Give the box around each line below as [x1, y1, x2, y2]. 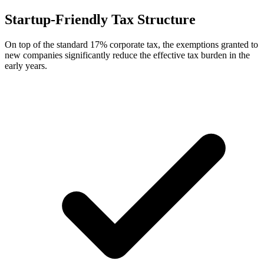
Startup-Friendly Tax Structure [5, 12, 196, 28]
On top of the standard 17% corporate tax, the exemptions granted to [5, 39, 258, 50]
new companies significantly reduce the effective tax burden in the [5, 50, 250, 61]
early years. [5, 61, 47, 71]
